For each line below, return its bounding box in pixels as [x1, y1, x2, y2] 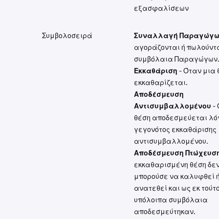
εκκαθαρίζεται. [134, 78, 188, 87]
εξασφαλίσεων [134, 4, 189, 13]
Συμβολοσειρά [42, 31, 92, 40]
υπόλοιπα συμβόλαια [134, 196, 208, 204]
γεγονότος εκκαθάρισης [134, 125, 217, 134]
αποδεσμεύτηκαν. [134, 207, 196, 216]
